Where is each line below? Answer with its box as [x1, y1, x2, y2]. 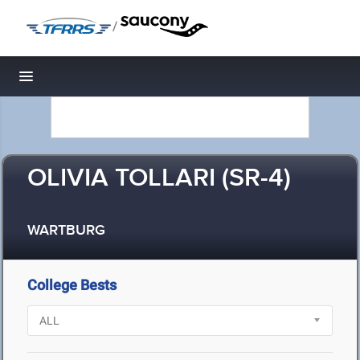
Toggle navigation [27, 72, 135, 89]
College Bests [27, 276, 117, 293]
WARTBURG [27, 222, 105, 240]
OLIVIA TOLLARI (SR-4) [27, 162, 291, 195]
